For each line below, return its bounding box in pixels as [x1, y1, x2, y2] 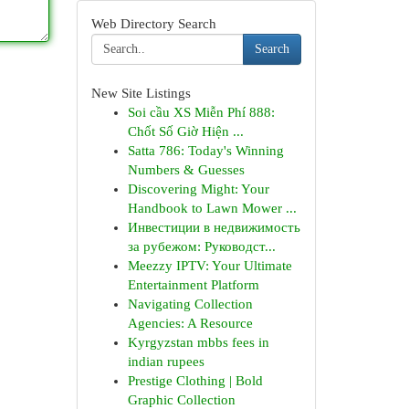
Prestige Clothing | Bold [127, 373, 263, 388]
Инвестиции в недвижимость [127, 220, 300, 235]
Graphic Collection [127, 393, 236, 407]
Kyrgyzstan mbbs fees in [127, 335, 269, 350]
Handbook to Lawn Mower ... [127, 201, 297, 215]
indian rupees [127, 354, 204, 369]
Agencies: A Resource [127, 316, 253, 330]
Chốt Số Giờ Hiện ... [127, 124, 244, 139]
